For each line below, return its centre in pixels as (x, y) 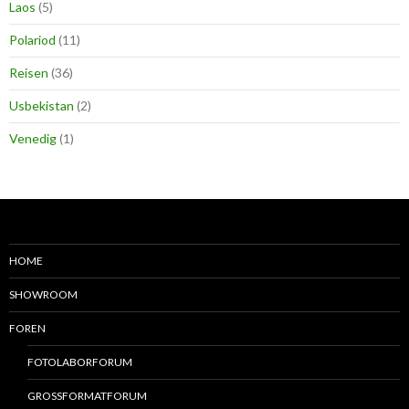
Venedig (33, 138)
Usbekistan (42, 105)
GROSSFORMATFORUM (87, 396)
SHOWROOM (43, 294)
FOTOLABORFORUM (80, 362)
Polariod (32, 40)
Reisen (29, 73)
